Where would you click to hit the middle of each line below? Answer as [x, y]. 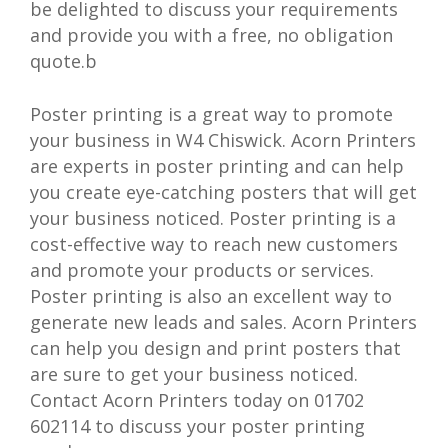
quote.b [64, 60]
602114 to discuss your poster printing [198, 425]
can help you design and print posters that [216, 347]
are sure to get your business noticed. [194, 373]
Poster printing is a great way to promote [212, 113]
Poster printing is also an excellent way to [211, 295]
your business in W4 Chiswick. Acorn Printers [223, 139]
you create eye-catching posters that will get [224, 191]
